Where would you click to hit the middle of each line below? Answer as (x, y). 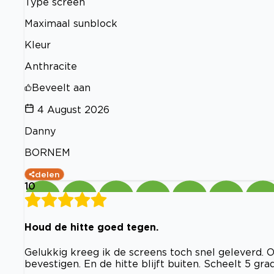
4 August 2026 (73, 110)
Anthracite (51, 66)
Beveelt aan (61, 88)
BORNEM (47, 153)
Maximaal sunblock (71, 24)
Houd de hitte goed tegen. (91, 227)
